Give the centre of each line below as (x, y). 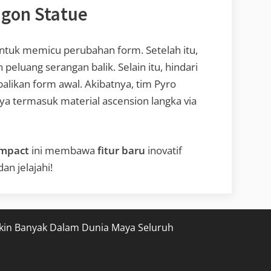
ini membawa (63, 150)
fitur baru (121, 150)
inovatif (164, 150)
